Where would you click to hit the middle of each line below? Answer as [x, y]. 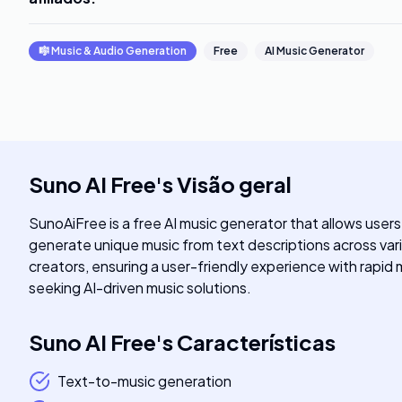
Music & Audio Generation [119, 51]
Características [256, 342]
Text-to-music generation [144, 381]
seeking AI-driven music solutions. [140, 288]
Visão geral [234, 184]
